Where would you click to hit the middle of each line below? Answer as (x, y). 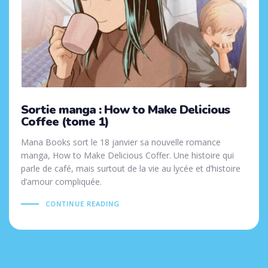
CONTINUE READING (83, 204)
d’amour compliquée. (61, 182)
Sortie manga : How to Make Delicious (125, 110)
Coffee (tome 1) (65, 122)
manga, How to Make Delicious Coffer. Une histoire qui (127, 156)
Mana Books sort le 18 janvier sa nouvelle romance (121, 142)
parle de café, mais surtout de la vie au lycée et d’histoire (131, 169)
